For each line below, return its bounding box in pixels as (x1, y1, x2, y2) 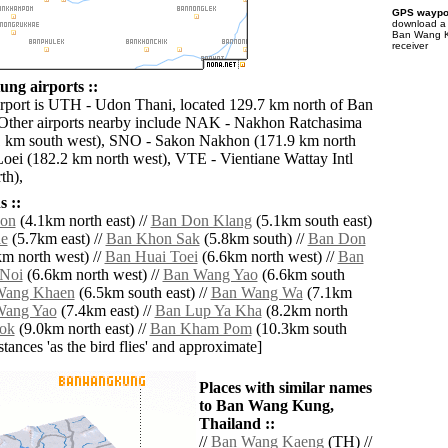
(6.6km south (257, 266, 345, 284)
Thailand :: (198, 415, 275, 433)
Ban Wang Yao (162, 266, 258, 284)
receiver (391, 40, 428, 51)
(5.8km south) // (199, 230, 308, 248)
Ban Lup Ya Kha (154, 302, 262, 320)
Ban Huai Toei (104, 248, 198, 266)
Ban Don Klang (150, 212, 252, 230)
